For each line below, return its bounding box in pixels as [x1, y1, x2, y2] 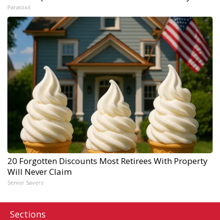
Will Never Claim [7, 165, 72, 177]
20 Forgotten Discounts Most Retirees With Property [7, 155, 208, 166]
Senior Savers [7, 178, 43, 186]
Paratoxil [7, 3, 30, 11]
